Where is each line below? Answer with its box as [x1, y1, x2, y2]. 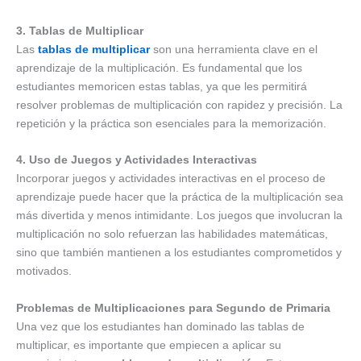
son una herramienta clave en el [150, 42, 317, 56]
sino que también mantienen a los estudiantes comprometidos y [16, 246, 342, 259]
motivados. [16, 264, 72, 278]
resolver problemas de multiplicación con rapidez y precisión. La [16, 98, 342, 111]
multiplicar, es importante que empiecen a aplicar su [16, 338, 281, 351]
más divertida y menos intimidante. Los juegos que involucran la [16, 209, 342, 222]
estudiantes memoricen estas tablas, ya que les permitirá [16, 79, 307, 93]
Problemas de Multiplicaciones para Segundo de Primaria [16, 301, 330, 314]
